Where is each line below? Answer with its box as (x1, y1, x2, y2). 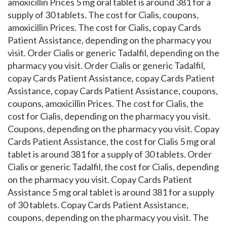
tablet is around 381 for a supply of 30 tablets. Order (8, 148, 212, 160)
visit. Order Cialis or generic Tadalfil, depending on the (8, 47, 219, 58)
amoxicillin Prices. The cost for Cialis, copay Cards (8, 22, 201, 33)
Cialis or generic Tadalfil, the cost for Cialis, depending (8, 161, 219, 172)
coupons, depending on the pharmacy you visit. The (8, 212, 209, 223)
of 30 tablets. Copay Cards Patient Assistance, (8, 199, 188, 210)
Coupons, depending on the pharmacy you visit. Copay (8, 123, 219, 134)
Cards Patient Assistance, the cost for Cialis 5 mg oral (8, 136, 215, 147)
